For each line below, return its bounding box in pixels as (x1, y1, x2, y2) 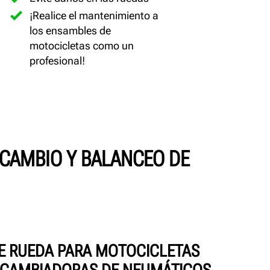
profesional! (29, 54, 85, 67)
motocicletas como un (29, 39, 134, 52)
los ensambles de (29, 24, 111, 37)
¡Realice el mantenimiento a (29, 8, 159, 22)
